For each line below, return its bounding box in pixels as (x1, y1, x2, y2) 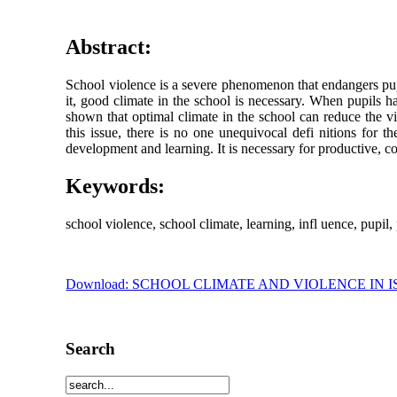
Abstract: (66, 35, 152, 59)
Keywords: (66, 175, 166, 198)
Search (66, 339, 116, 358)
